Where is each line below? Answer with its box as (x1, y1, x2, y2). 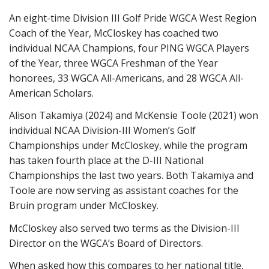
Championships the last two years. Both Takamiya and (9, 169, 253, 182)
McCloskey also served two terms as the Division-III (9, 221, 240, 235)
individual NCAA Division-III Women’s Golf (9, 124, 196, 137)
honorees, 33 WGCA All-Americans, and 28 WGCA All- (9, 71, 244, 85)
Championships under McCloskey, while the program (9, 139, 247, 152)
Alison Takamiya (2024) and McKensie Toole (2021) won (9, 109, 258, 122)
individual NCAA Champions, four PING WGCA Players (9, 41, 249, 55)
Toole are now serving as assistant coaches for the (9, 184, 238, 197)
